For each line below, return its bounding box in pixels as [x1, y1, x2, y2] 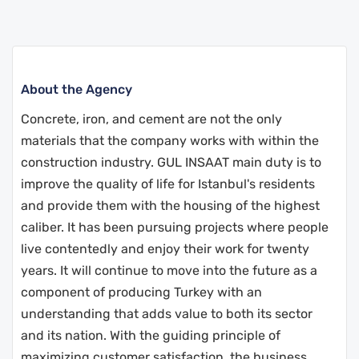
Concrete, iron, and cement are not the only [21, 111, 282, 127]
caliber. [21, 220, 64, 235]
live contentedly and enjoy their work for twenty [21, 241, 309, 256]
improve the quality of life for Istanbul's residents [21, 176, 315, 192]
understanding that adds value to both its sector [21, 306, 313, 321]
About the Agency [21, 82, 132, 97]
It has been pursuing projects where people [67, 220, 329, 235]
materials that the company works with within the [21, 133, 319, 148]
